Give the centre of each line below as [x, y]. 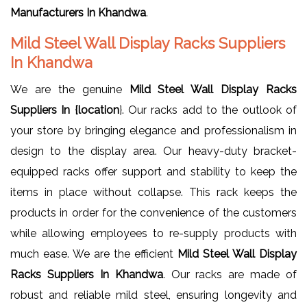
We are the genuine [70, 90]
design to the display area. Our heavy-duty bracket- [153, 151]
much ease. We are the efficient [94, 254]
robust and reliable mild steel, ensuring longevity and [153, 295]
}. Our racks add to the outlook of [208, 110]
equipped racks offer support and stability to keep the [153, 172]
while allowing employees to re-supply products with [153, 234]
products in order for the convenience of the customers [153, 213]
